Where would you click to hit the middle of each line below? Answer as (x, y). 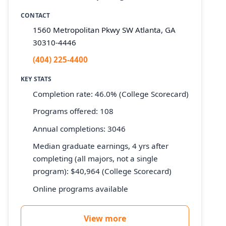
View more (105, 219)
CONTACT (36, 16)
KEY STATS (36, 79)
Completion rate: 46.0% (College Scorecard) (111, 94)
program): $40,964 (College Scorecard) (102, 171)
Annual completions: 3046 (79, 128)
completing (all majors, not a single (95, 159)
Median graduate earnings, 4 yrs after (101, 146)
